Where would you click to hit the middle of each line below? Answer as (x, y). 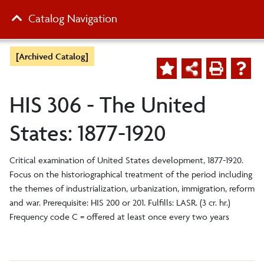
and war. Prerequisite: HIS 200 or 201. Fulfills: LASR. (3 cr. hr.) (120, 202)
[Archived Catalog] (52, 56)
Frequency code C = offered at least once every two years (119, 217)
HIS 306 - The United (108, 105)
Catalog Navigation (73, 18)
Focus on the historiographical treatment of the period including (131, 174)
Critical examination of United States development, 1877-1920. (126, 160)
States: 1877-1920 (88, 133)
